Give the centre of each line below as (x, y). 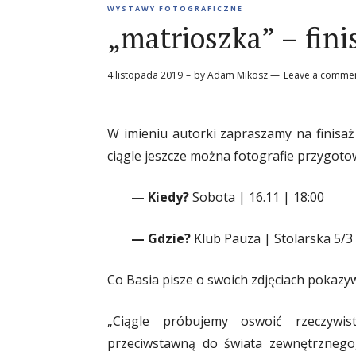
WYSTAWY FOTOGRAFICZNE (175, 8)
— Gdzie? (161, 238)
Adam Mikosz (238, 75)
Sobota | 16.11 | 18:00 (257, 197)
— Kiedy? (160, 197)
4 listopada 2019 (145, 75)
